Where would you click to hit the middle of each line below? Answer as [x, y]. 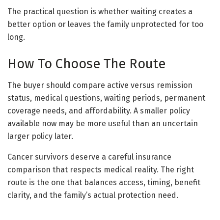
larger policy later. [40, 137]
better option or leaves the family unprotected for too [105, 25]
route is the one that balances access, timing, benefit [104, 183]
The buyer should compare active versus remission [100, 85]
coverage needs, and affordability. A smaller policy [99, 111]
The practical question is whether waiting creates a [100, 12]
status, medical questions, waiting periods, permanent [106, 98]
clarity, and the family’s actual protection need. [93, 195]
